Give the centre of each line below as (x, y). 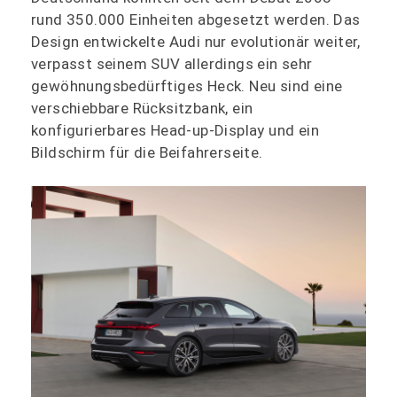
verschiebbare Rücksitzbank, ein (142, 108)
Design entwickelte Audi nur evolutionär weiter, (196, 41)
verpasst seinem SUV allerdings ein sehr (172, 63)
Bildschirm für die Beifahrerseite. (147, 152)
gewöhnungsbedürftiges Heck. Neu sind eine (187, 86)
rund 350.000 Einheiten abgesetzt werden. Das (196, 19)
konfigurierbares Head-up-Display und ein (175, 130)
